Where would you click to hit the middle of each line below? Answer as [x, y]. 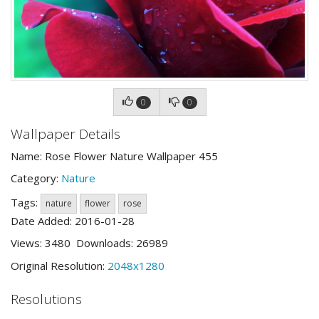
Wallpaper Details [66, 134]
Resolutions [46, 299]
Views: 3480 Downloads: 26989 [89, 243]
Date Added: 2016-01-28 [73, 220]
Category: [36, 178]
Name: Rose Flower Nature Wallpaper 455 [114, 156]
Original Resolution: [59, 265]
